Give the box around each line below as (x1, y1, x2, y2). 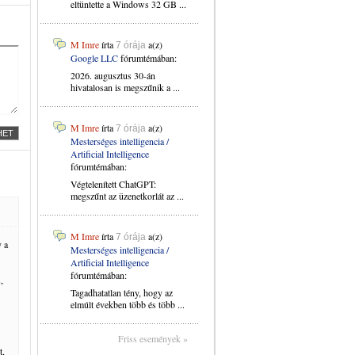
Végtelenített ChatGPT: (71, 177, 156, 190)
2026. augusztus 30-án (71, 69, 155, 82)
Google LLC (71, 52, 118, 64)
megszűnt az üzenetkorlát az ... (71, 189, 184, 202)
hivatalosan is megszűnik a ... (71, 81, 180, 94)
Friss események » (118, 332, 188, 345)
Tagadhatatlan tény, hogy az (71, 286, 173, 299)
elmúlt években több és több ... (71, 298, 185, 311)
